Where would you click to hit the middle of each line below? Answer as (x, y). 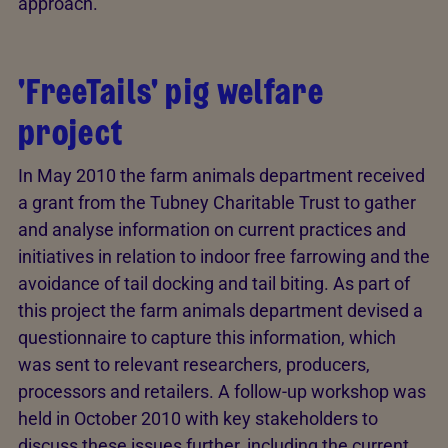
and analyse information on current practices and (212, 229)
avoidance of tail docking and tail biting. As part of (214, 283)
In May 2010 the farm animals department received (221, 175)
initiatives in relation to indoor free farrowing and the (224, 256)
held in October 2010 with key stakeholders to (198, 418)
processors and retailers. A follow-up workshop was (222, 391)
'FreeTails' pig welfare (171, 91)
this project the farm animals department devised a (220, 310)
